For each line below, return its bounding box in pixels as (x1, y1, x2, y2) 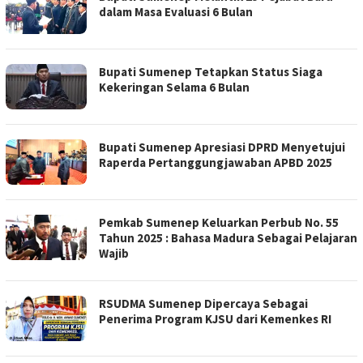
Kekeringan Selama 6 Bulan (99, 79, 250, 95)
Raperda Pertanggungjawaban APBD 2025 (99, 154, 332, 170)
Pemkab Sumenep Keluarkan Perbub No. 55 (99, 214, 339, 230)
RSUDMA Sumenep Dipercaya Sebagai (99, 295, 308, 311)
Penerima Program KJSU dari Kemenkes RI (99, 310, 331, 327)
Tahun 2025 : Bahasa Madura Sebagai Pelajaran (99, 229, 357, 246)
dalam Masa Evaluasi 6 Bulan (99, 3, 253, 19)
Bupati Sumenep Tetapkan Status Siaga (99, 63, 322, 79)
